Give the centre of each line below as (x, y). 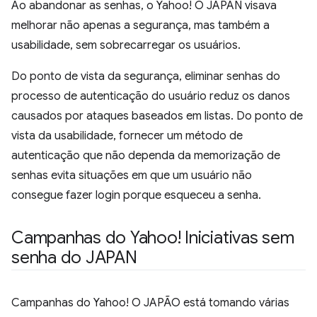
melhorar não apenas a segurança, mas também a (140, 25)
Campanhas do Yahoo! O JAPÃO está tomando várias (150, 303)
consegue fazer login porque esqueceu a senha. (136, 195)
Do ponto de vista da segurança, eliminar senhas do (146, 76)
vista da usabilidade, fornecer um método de (127, 136)
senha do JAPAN (74, 258)
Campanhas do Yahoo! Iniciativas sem (153, 238)
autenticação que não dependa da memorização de (146, 156)
